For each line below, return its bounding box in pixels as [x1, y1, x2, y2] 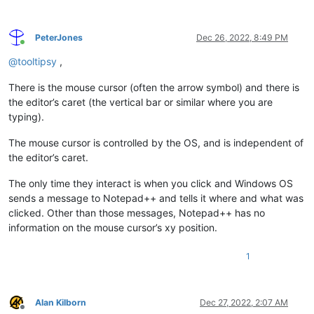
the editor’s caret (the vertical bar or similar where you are [8, 95, 273, 108]
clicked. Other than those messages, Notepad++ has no [8, 206, 265, 219]
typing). [8, 110, 44, 123]
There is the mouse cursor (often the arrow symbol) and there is [8, 81, 299, 93]
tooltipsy [18, 55, 57, 67]
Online [22, 42, 47, 53]
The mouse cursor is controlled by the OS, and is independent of [8, 136, 303, 149]
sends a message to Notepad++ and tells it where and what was [8, 191, 303, 204]
